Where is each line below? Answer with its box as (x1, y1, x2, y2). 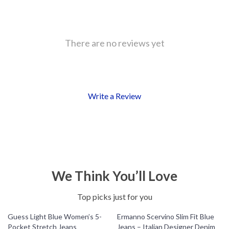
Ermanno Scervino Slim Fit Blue (117, 212, 214, 221)
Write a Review (88, 91, 141, 101)
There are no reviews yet (64, 37, 165, 49)
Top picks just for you (77, 192, 152, 201)
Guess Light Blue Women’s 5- (8, 212, 102, 221)
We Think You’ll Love (52, 168, 177, 184)
